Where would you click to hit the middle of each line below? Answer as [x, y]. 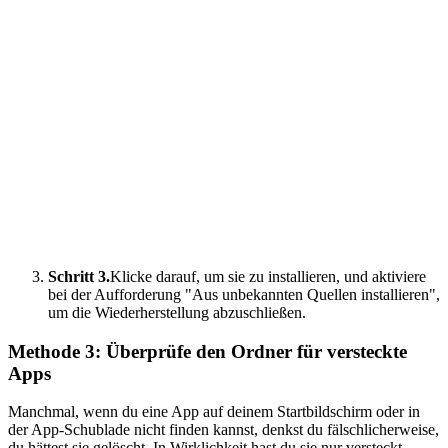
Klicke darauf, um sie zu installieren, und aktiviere [268, 276]
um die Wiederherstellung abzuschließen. [177, 312]
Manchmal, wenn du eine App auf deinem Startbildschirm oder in [214, 412]
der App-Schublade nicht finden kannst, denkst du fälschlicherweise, [223, 430]
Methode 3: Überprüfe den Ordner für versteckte [207, 351]
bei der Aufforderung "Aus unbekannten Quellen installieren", [244, 294]
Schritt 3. [79, 276]
